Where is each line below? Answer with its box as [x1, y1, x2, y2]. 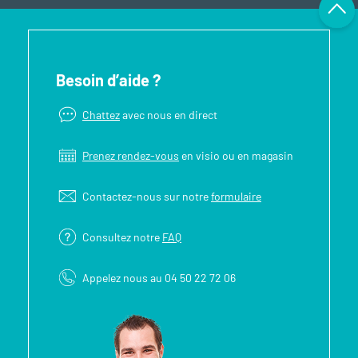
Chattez [82, 107, 120, 121]
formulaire [211, 189, 261, 203]
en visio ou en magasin [179, 148, 293, 162]
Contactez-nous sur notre [82, 189, 211, 203]
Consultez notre [82, 229, 162, 244]
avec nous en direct [120, 107, 217, 121]
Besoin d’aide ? [56, 70, 161, 89]
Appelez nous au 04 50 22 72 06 [82, 270, 236, 284]
